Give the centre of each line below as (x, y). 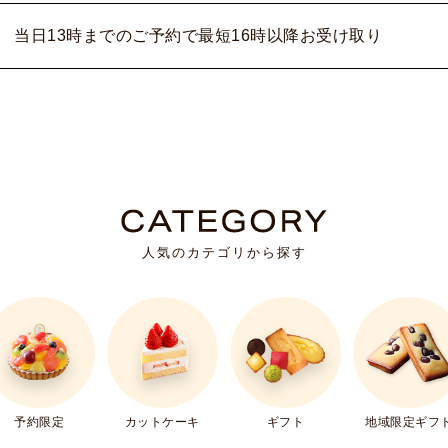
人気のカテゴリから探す (224, 252)
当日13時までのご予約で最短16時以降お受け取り (198, 35)
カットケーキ (162, 422)
